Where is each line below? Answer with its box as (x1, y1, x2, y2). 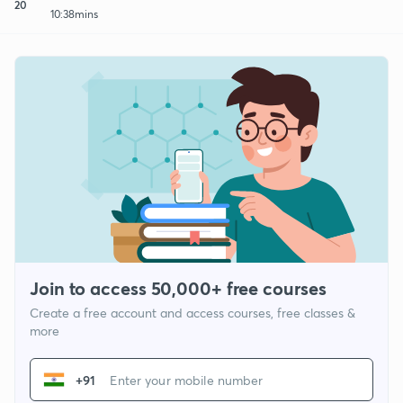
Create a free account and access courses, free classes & (30, 304, 355, 322)
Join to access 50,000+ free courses (30, 276, 327, 301)
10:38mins (50, 6, 98, 21)
